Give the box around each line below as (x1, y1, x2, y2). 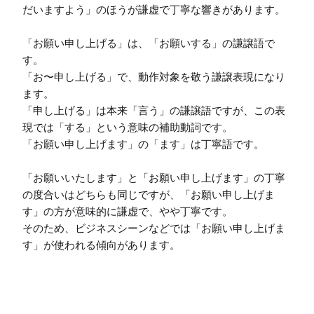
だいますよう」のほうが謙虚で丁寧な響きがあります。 (22, 3, 285, 17)
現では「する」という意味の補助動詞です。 (22, 121, 233, 135)
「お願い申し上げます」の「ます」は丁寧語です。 (22, 137, 264, 151)
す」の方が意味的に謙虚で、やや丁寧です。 (22, 205, 233, 219)
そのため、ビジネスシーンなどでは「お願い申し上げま (22, 221, 285, 235)
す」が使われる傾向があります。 (22, 238, 180, 252)
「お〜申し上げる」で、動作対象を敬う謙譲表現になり (22, 70, 285, 84)
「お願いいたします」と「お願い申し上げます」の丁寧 (22, 171, 285, 185)
